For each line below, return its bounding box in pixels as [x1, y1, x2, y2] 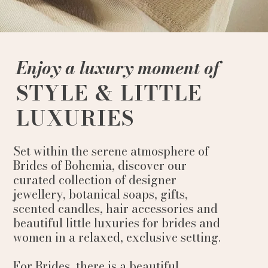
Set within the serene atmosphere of [13, 142, 209, 160]
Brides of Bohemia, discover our [13, 156, 187, 175]
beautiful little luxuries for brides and [13, 214, 220, 232]
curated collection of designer [13, 170, 176, 189]
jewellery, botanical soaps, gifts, [13, 185, 188, 203]
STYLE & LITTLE [16, 78, 202, 109]
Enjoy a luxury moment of [16, 54, 220, 81]
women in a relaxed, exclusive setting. [13, 228, 221, 246]
